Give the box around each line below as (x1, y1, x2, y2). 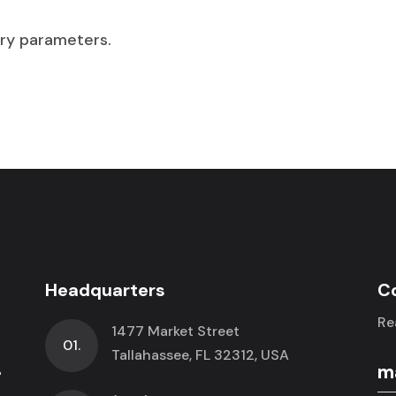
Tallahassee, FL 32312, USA (110, 346, 289, 364)
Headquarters (44, 278, 165, 301)
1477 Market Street (110, 322, 240, 340)
